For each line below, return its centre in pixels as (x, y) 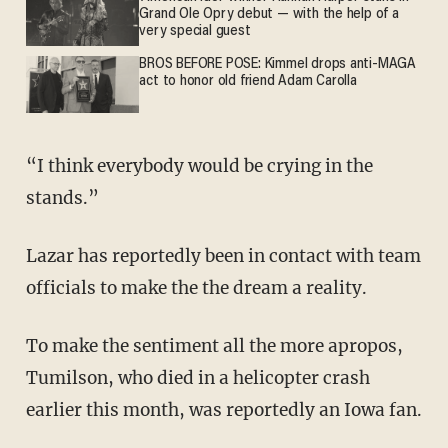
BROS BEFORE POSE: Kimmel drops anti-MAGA (278, 65)
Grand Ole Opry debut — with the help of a (269, 15)
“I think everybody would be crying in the (199, 165)
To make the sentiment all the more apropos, (214, 345)
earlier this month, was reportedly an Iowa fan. (223, 409)
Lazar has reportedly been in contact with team (223, 255)
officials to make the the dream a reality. (196, 287)
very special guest (195, 32)
